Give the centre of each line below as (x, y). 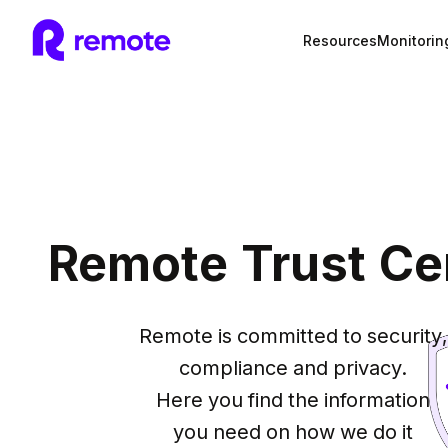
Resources (340, 40)
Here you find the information (293, 400)
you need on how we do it (293, 432)
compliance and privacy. (293, 368)
